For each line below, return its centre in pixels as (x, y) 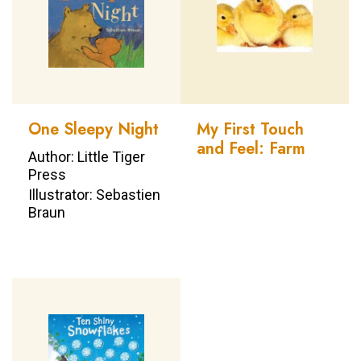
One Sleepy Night (93, 129)
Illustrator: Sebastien (94, 194)
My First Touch (250, 129)
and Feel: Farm (251, 148)
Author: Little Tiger (87, 156)
